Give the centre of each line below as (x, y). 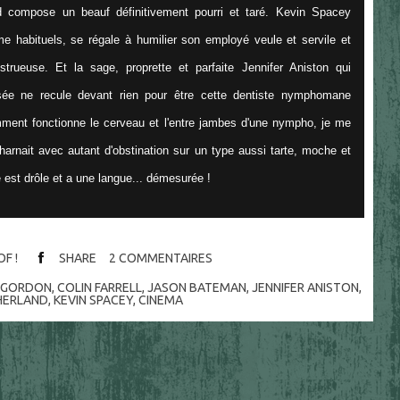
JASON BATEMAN (196, 287)
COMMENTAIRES (166, 258)
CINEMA (161, 300)
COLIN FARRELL (99, 287)
